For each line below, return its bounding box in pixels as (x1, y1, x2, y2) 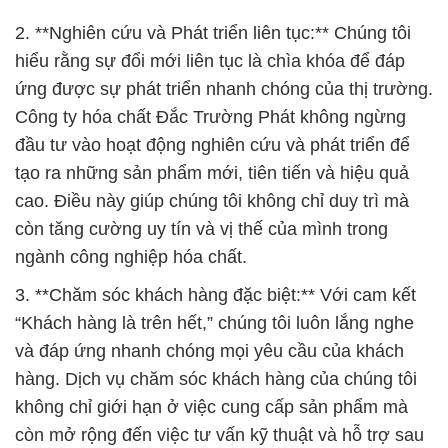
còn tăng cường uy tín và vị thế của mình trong (15, 219, 388, 240)
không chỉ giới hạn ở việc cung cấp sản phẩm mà (15, 397, 408, 418)
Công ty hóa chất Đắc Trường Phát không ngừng (15, 107, 406, 128)
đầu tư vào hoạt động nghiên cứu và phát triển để (15, 135, 410, 156)
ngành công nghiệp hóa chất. (15, 247, 247, 268)
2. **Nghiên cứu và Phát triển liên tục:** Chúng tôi (15, 23, 411, 44)
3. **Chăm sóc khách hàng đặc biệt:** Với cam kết (15, 285, 416, 306)
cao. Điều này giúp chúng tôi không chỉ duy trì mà (15, 191, 409, 212)
